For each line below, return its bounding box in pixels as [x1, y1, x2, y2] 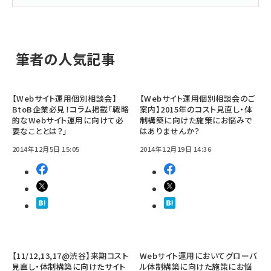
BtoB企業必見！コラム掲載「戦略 [12, 103, 129, 115]
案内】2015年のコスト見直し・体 [140, 103, 253, 115]
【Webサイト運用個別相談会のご [140, 93, 255, 104]
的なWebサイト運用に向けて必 [12, 114, 124, 126]
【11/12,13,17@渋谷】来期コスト [12, 250, 129, 261]
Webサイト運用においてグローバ [140, 250, 257, 261]
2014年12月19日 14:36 [140, 144, 212, 154]
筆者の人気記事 [15, 48, 116, 70]
